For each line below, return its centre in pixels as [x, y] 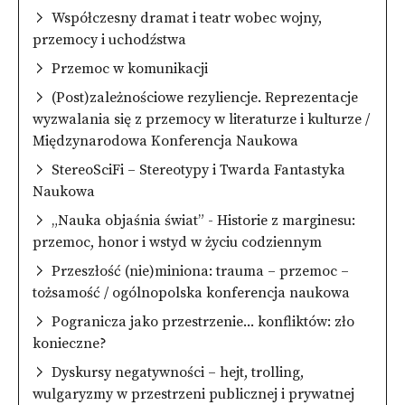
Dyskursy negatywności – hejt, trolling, [178, 372]
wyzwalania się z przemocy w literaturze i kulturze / [201, 119]
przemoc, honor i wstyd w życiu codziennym [177, 242]
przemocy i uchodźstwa [109, 39]
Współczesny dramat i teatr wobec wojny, [187, 18]
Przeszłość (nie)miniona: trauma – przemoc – [200, 271]
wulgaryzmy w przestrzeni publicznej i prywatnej [193, 394]
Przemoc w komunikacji [130, 68]
